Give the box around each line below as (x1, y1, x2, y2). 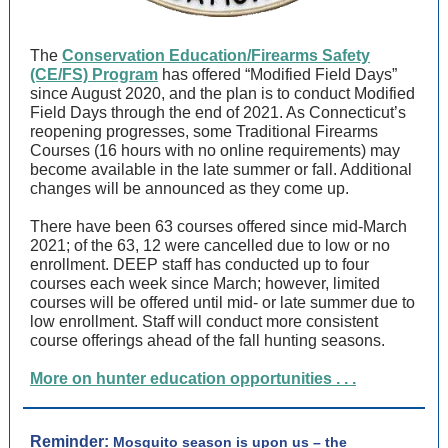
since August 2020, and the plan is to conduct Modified (30, 85, 415, 102)
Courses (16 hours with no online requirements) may (30, 142, 400, 159)
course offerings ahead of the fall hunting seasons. (30, 332, 385, 349)
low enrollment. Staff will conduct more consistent (30, 313, 378, 330)
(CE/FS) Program (30, 66, 158, 83)
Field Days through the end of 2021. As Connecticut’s (30, 104, 406, 121)
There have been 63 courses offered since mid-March (30, 218, 407, 235)
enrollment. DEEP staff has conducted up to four (30, 256, 369, 273)
